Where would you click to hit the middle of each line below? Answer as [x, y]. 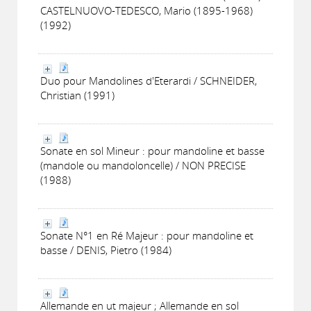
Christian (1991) [77, 95]
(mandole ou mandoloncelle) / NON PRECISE [143, 165]
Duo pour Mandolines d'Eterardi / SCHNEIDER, [149, 81]
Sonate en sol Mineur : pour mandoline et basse [152, 151]
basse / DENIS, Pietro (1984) [106, 250]
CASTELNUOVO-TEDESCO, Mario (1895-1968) [146, 10]
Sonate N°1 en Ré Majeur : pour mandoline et [147, 235]
